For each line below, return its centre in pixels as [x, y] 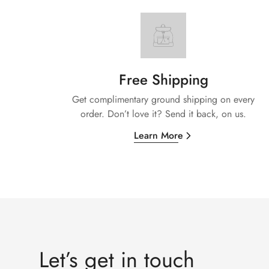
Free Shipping [163, 80]
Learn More [158, 136]
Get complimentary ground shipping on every [163, 100]
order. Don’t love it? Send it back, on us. [163, 114]
